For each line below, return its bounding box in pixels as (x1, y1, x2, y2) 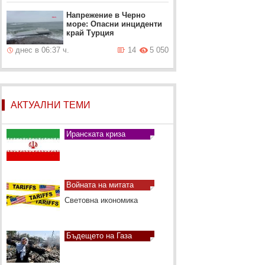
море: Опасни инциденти (66, 20, 163, 28)
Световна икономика (64, 196, 138, 205)
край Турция (66, 28, 115, 37)
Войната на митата (66, 180, 134, 189)
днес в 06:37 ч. (15, 46, 70, 54)
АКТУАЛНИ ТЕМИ (10, 100, 91, 110)
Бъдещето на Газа (66, 231, 132, 240)
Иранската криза (66, 130, 125, 138)
